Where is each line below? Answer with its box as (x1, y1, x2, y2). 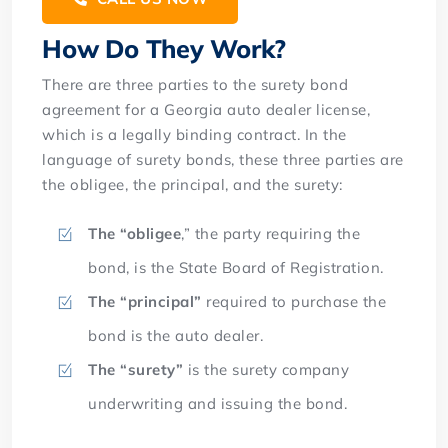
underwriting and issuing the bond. (88, 393, 348, 413)
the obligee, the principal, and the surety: (42, 174, 343, 194)
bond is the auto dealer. (88, 325, 264, 345)
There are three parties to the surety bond (42, 74, 349, 94)
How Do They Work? (42, 32, 287, 64)
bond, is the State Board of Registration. (88, 257, 384, 277)
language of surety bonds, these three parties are (42, 149, 404, 169)
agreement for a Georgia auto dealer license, (42, 99, 371, 119)
